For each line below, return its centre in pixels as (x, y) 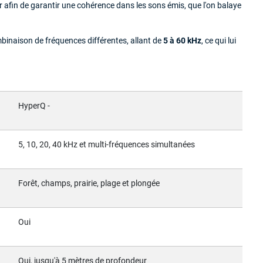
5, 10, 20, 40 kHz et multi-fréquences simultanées (107, 144)
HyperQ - (34, 106)
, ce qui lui (219, 41)
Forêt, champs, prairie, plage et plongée (89, 183)
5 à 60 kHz (182, 41)
